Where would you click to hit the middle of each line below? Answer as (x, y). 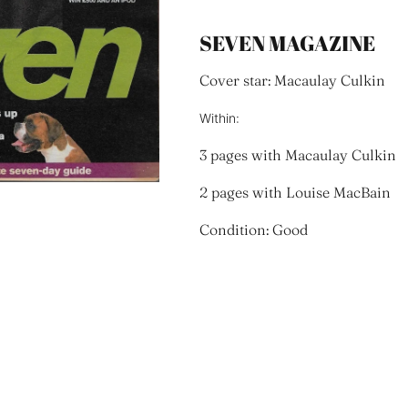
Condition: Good (253, 229)
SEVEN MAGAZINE (287, 43)
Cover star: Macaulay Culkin (292, 80)
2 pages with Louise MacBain (295, 192)
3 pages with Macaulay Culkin (297, 155)
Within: (219, 118)
